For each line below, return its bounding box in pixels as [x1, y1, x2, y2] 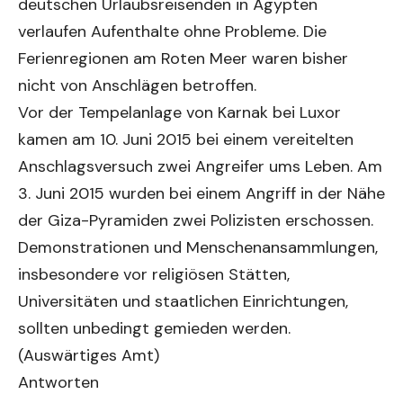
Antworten [18, 372, 99, 394]
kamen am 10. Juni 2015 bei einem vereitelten [18, 129, 354, 151]
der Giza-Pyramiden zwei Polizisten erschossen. [18, 210, 373, 232]
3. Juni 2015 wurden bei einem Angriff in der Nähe [18, 183, 385, 205]
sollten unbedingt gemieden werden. [18, 318, 291, 340]
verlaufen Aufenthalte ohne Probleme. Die [18, 21, 327, 43]
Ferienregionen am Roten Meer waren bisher [18, 48, 348, 70]
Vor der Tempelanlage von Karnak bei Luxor [18, 102, 341, 124]
